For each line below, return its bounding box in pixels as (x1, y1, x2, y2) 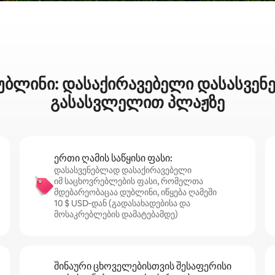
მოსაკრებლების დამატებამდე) (54, 209, 178, 220)
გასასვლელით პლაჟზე (50, 92, 225, 113)
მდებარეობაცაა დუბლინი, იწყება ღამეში (54, 187, 217, 198)
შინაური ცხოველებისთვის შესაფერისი (54, 260, 231, 273)
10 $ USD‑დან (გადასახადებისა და (54, 198, 190, 209)
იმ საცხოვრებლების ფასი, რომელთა (54, 176, 203, 187)
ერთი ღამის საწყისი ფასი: (54, 152, 172, 165)
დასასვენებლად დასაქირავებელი (54, 165, 192, 176)
